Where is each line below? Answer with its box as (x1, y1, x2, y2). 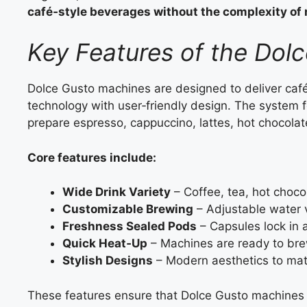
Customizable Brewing (62, 202, 193, 216)
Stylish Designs (62, 254, 153, 267)
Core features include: (27, 150, 156, 164)
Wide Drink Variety (62, 185, 171, 199)
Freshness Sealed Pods (62, 219, 197, 233)
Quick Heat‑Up (62, 236, 147, 250)
